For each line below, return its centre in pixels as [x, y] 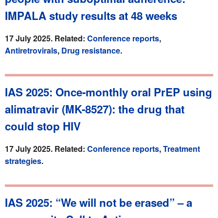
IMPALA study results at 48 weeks [91, 15]
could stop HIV [43, 126]
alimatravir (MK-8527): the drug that [95, 109]
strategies [23, 161]
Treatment [182, 148]
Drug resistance [91, 50]
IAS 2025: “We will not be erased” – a [99, 202]
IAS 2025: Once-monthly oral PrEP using [109, 92]
